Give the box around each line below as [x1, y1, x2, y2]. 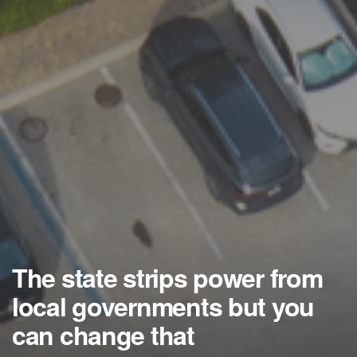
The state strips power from [12, 259, 323, 296]
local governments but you [12, 288, 314, 325]
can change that [12, 316, 194, 354]
